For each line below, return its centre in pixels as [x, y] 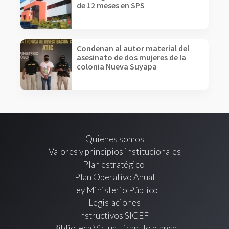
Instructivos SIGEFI [114, 215]
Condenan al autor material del [133, 48]
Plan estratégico [114, 164]
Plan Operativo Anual [114, 177]
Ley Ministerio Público [114, 190]
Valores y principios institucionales [114, 151]
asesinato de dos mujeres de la [131, 57]
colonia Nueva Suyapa [117, 66]
